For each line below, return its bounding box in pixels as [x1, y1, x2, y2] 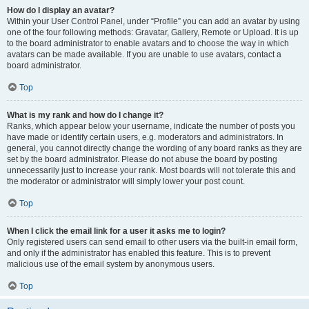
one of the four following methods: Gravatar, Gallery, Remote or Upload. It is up [7, 28, 299, 37]
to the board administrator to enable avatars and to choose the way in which [7, 39, 289, 48]
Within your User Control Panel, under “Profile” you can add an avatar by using [7, 17, 300, 26]
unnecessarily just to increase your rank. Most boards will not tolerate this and [7, 166, 296, 175]
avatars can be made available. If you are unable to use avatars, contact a [7, 50, 281, 59]
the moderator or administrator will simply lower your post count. [7, 177, 245, 186]
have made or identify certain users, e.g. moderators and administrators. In [7, 132, 283, 142]
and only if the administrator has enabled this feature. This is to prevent [7, 248, 270, 258]
